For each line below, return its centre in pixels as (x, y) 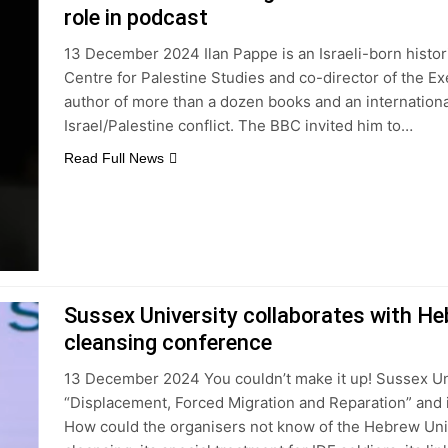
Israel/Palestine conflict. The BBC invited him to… (238, 125)
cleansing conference (167, 342)
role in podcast (135, 17)
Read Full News (113, 158)
